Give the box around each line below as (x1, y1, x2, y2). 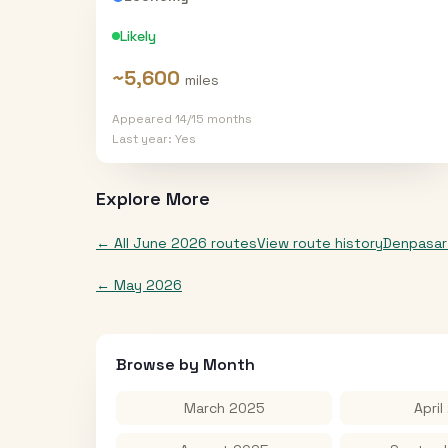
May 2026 (114, 276, 182, 294)
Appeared (112, 111, 175, 127)
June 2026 (133, 234, 207, 252)
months (204, 111, 252, 127)
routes (207, 234, 257, 252)
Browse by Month (116, 354, 255, 375)
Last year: (112, 131, 175, 147)
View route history (257, 234, 383, 252)
